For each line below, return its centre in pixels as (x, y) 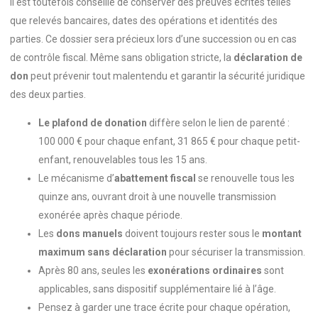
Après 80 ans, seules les (93, 270)
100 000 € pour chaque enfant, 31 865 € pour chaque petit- (169, 141)
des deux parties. (48, 94)
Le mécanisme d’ (76, 178)
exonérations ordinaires (205, 270)
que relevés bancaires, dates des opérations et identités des (144, 20)
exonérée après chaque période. (110, 215)
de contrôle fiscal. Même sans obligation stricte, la (122, 57)
